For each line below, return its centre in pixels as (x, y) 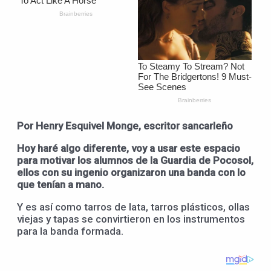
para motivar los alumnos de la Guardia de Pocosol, (135, 160)
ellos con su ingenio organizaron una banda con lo (131, 172)
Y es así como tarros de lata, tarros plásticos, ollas (133, 207)
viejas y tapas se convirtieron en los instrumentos (131, 219)
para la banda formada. (70, 231)
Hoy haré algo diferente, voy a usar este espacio (129, 148)
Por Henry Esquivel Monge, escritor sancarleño (125, 126)
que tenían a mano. (60, 184)
